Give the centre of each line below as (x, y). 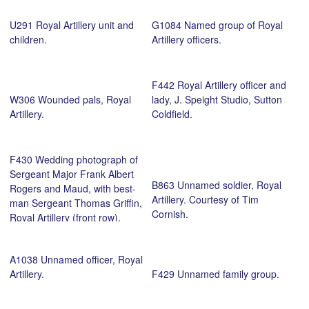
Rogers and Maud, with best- (73, 188)
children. (28, 39)
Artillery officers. (186, 39)
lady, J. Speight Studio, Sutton (217, 99)
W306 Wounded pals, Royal (70, 99)
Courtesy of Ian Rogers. (62, 231)
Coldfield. (172, 113)
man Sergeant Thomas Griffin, (76, 202)
